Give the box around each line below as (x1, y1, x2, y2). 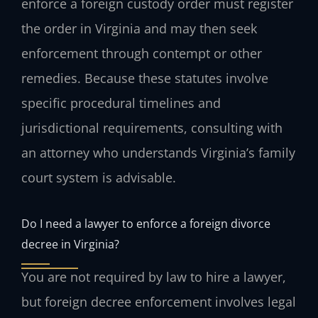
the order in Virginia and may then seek (21, 20, 257, 38)
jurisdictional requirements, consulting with (21, 119, 283, 137)
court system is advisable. (21, 169, 176, 187)
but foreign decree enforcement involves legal (21, 292, 296, 310)
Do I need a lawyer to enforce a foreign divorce (21, 214, 270, 231)
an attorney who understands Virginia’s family (21, 144, 295, 162)
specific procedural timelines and (21, 94, 221, 112)
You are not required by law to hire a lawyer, (21, 268, 286, 285)
